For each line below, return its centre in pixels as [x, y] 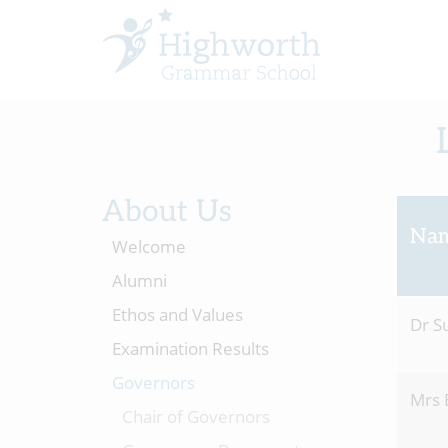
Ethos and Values [177, 314]
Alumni [139, 280]
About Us [167, 212]
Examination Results [190, 348]
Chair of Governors [196, 416]
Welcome [149, 246]
